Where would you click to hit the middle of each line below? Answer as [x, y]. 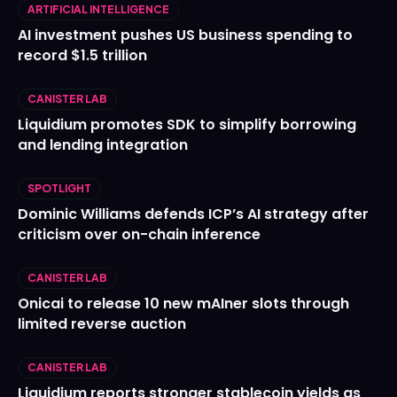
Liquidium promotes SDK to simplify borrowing [187, 125]
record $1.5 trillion [82, 56]
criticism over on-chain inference [139, 235]
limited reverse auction [102, 324]
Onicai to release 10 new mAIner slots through [183, 304]
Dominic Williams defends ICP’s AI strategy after [193, 214]
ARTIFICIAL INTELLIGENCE [98, 10]
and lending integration [103, 145]
